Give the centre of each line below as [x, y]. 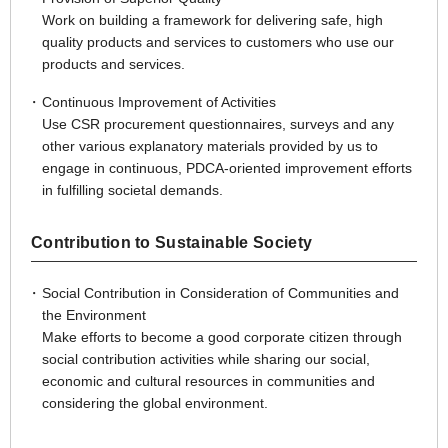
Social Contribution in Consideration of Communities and [220, 292]
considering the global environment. [155, 402]
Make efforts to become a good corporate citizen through [222, 336]
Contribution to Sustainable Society [172, 242]
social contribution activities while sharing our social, [206, 358]
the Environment [94, 314]
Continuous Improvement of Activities [159, 101]
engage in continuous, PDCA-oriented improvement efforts [227, 167]
